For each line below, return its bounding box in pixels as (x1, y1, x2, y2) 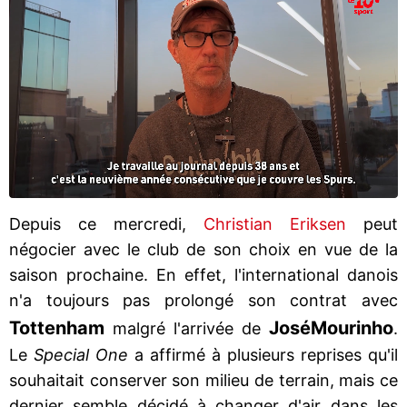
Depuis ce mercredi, (9, 213, 203, 233)
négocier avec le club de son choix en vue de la (9, 239, 398, 259)
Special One (34, 344, 128, 364)
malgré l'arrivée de (104, 318, 269, 338)
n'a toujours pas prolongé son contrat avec (9, 290, 398, 310)
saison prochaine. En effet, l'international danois (9, 264, 398, 284)
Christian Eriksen (203, 213, 346, 233)
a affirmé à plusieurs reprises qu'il (128, 344, 398, 364)
